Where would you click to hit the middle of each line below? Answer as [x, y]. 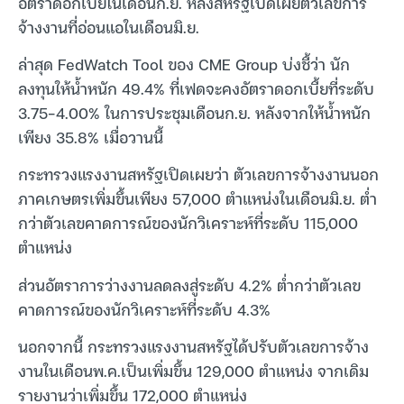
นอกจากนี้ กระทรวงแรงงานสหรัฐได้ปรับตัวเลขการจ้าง [193, 346]
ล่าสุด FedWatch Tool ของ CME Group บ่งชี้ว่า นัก [184, 64]
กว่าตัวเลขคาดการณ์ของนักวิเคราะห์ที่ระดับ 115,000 [188, 223]
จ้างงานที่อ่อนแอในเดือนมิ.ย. [109, 26]
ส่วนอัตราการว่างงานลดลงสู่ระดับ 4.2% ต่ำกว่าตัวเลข [189, 284]
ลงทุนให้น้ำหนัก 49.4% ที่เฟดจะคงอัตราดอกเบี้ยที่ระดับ [196, 88]
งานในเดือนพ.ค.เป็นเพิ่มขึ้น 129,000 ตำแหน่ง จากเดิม [193, 371]
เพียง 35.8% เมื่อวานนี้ [91, 137]
